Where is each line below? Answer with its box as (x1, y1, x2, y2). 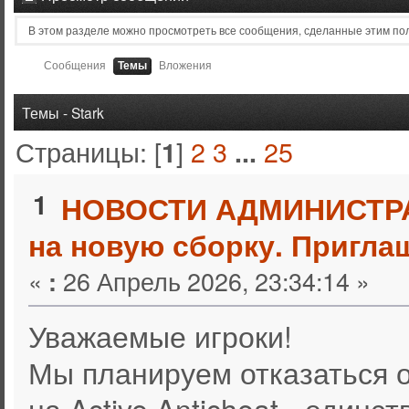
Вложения (158, 57, 212, 72)
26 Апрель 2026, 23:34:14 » (56, 263, 370, 299)
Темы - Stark (22, 101, 104, 122)
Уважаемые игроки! (27, 315, 292, 357)
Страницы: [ (16, 132, 163, 171)
